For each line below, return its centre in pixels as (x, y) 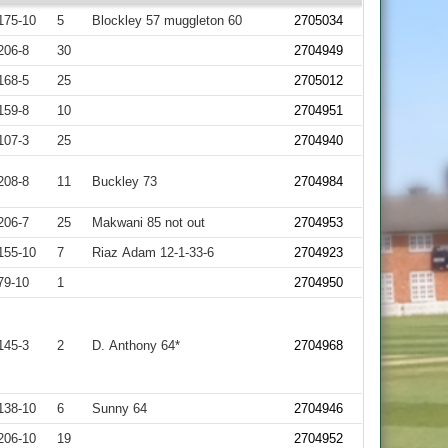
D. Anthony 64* (136, 345)
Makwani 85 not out (149, 222)
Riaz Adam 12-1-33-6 (153, 252)
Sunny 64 (120, 408)
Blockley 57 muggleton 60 (167, 20)
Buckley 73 (125, 181)
